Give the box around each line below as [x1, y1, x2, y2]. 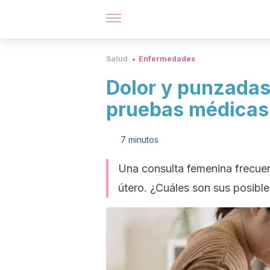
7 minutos [121, 134, 159, 145]
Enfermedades [139, 54, 195, 63]
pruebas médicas [106, 98, 269, 121]
